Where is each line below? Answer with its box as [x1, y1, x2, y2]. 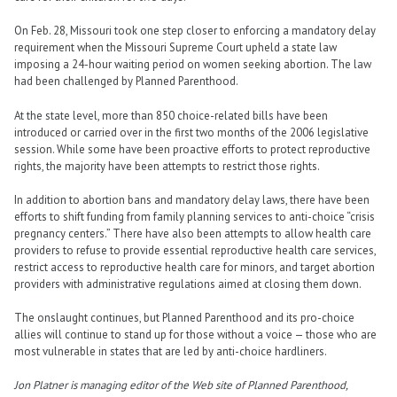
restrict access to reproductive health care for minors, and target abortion [14, 259, 375, 275]
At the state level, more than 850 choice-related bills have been [14, 107, 328, 123]
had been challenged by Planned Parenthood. [14, 74, 238, 90]
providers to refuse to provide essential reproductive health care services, [14, 242, 376, 258]
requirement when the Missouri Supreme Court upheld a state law [14, 40, 337, 56]
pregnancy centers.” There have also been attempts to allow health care [14, 225, 371, 241]
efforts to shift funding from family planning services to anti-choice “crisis [14, 208, 375, 224]
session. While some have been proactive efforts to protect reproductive [14, 141, 370, 157]
